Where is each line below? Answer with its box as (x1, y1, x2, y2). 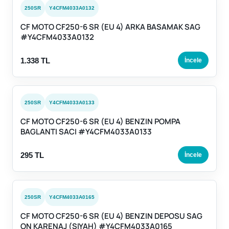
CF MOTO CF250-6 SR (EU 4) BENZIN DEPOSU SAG (20, 211, 202, 222)
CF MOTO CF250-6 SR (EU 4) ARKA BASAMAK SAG (20, 21, 200, 33)
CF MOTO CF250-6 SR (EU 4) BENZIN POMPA (20, 116, 180, 127)
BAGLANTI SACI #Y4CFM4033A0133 (20, 126, 152, 138)
